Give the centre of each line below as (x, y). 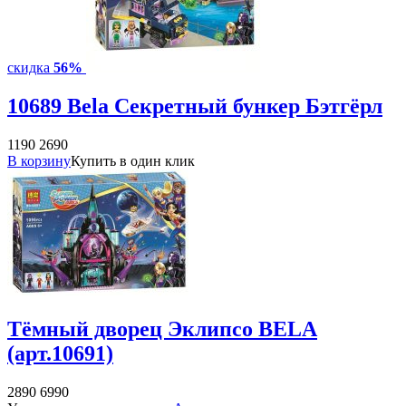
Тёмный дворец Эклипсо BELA (162, 329)
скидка (30, 67)
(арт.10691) (60, 353)
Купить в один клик (133, 160)
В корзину (39, 160)
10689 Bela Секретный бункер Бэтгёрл (195, 106)
